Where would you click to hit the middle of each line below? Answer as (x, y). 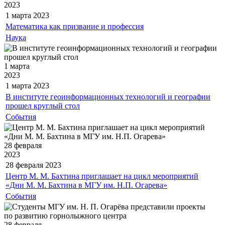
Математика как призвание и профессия (75, 27)
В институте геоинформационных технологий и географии (108, 97)
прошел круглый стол (43, 106)
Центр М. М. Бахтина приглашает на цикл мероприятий (102, 176)
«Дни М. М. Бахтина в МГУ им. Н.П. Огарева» (86, 185)
